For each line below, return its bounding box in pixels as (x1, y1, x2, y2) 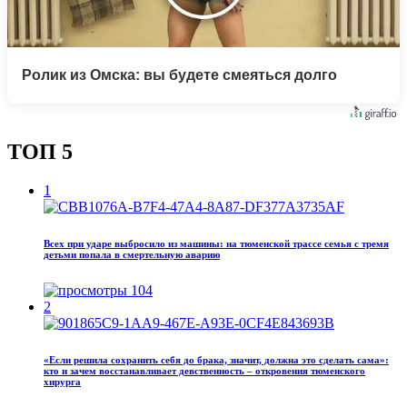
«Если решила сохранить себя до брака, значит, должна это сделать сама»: (44, 353, 389, 365)
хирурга (44, 375, 81, 387)
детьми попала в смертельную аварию (44, 248, 220, 260)
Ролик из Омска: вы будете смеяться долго (22, 67, 337, 84)
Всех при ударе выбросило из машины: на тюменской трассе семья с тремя (44, 237, 389, 249)
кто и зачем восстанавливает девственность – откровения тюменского (44, 364, 365, 376)
